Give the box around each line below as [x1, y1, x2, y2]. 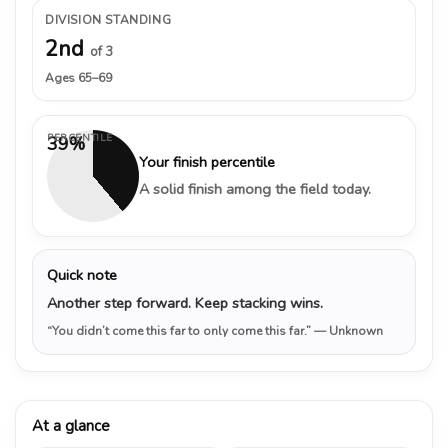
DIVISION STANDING [45, 11, 172, 28]
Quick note [47, 264, 117, 285]
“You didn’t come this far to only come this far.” [47, 322, 314, 339]
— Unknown [314, 322, 383, 339]
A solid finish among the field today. [139, 178, 371, 199]
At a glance [32, 415, 110, 436]
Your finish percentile [139, 151, 275, 172]
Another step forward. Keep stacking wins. [47, 292, 323, 313]
